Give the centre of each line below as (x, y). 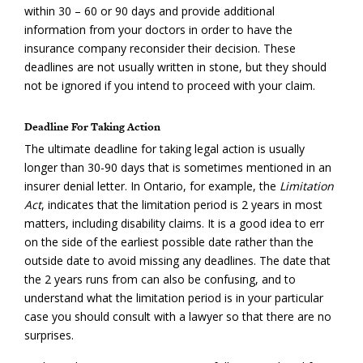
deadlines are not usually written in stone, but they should (175, 66)
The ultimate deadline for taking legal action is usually (164, 148)
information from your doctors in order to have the (158, 29)
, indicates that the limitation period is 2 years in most (182, 204)
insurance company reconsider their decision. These (160, 48)
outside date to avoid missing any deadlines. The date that (177, 260)
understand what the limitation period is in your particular (174, 297)
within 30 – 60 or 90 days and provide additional (149, 11)
